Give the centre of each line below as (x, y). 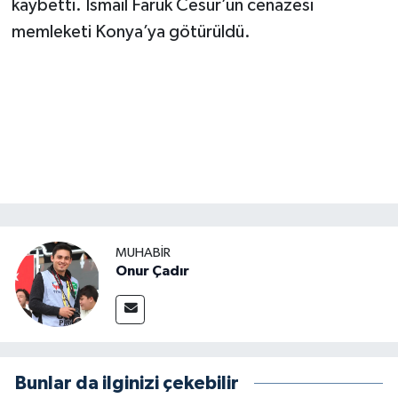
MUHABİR (143, 253)
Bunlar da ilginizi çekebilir (127, 383)
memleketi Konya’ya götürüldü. (131, 32)
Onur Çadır (152, 271)
